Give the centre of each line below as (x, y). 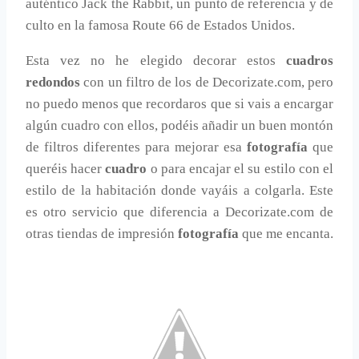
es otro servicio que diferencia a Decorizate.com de (179, 212)
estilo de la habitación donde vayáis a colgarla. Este (179, 191)
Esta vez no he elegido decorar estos (156, 61)
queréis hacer (66, 169)
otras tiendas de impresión (102, 234)
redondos (53, 83)
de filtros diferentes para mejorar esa (136, 147)
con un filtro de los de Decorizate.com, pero (207, 83)
